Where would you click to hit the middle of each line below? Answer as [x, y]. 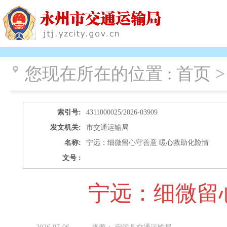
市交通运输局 [108, 127]
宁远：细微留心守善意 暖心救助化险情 [148, 143]
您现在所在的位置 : [101, 74]
